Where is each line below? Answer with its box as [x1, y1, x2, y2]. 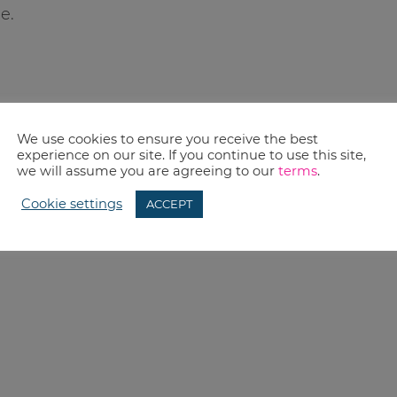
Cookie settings [21, 196, 122, 212]
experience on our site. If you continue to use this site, [17, 146, 366, 163]
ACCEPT [146, 196, 192, 211]
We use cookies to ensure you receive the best [17, 130, 318, 147]
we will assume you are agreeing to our [17, 162, 278, 179]
